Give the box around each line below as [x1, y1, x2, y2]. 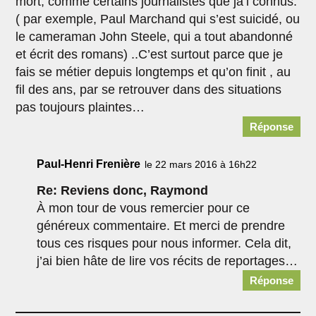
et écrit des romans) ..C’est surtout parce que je [16, 47, 284, 62]
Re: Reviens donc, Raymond [37, 183, 209, 198]
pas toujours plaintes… [16, 100, 145, 115]
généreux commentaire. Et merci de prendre [37, 219, 286, 233]
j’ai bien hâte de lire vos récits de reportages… [37, 254, 298, 269]
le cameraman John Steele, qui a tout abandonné [16, 30, 293, 44]
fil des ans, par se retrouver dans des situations [16, 83, 282, 97]
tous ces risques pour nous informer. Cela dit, [37, 236, 292, 251]
